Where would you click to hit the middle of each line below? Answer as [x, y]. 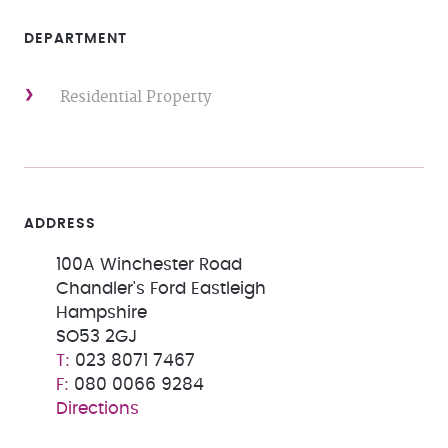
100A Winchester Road [149, 265]
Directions [97, 409]
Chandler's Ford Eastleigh [161, 289]
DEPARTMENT [75, 39]
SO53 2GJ [96, 337]
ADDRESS [60, 224]
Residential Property [135, 97]
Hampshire [101, 313]
